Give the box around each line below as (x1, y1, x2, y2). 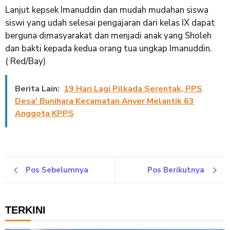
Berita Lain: (15, 83, 60, 95)
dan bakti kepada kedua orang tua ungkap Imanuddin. (5, 43, 212, 55)
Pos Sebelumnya (26, 165, 88, 176)
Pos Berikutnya (147, 165, 204, 176)
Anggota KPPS (15, 108, 74, 120)
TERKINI (5, 204, 46, 216)
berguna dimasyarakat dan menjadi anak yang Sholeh (5, 30, 212, 42)
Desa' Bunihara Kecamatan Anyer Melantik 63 (15, 95, 194, 107)
